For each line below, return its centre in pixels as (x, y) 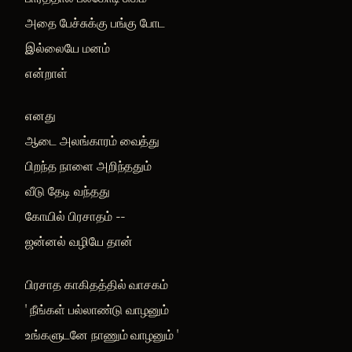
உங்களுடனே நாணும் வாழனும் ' (102, 334)
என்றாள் (46, 73)
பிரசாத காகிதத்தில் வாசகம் (97, 284)
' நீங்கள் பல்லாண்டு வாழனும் (97, 309)
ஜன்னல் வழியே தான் (79, 242)
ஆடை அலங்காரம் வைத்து (93, 141)
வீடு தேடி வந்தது (68, 191)
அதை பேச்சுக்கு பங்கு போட (95, 22)
